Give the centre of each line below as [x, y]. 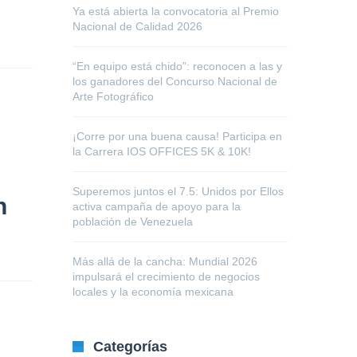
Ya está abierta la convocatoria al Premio [176, 11]
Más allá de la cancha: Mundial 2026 [165, 261]
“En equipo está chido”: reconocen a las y [177, 66]
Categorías [130, 347]
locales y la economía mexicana [153, 292]
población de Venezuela [133, 222]
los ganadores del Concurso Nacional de [175, 81]
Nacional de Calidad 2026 [137, 26]
